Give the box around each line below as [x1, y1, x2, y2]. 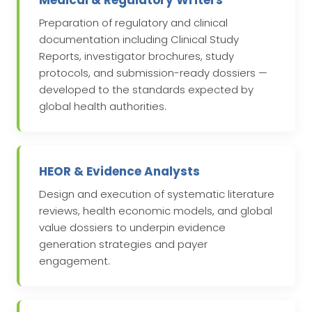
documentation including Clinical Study [39, 32, 239, 47]
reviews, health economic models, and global [39, 203, 272, 219]
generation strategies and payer [39, 237, 208, 252]
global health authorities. [39, 99, 166, 114]
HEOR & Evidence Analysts [39, 163, 200, 180]
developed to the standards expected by [39, 82, 253, 97]
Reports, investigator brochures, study [39, 49, 234, 64]
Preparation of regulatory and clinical [39, 15, 228, 31]
